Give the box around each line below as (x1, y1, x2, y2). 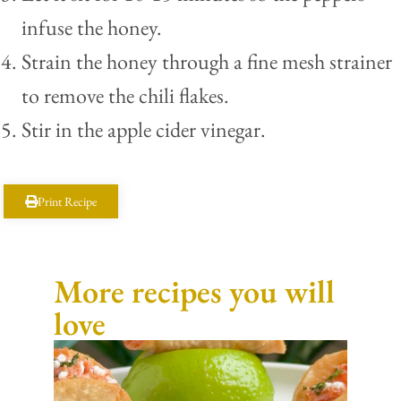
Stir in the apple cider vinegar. (21, 115, 266, 144)
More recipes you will (54, 269, 335, 312)
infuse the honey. (21, 13, 162, 42)
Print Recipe (38, 192, 97, 209)
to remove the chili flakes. (21, 81, 229, 110)
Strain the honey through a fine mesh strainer (21, 47, 392, 76)
